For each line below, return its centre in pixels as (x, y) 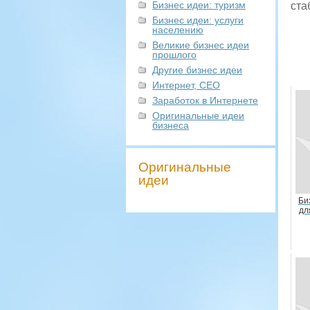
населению (178, 30)
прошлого (174, 55)
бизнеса (171, 125)
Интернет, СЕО (186, 85)
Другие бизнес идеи (197, 70)
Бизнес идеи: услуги (198, 20)
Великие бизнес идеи (201, 45)
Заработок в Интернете (205, 100)
